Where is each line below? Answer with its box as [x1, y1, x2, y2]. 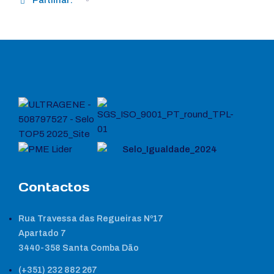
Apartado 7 [18, 228, 66, 238]
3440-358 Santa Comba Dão [18, 243, 139, 253]
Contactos [18, 179, 90, 195]
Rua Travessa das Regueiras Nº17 [18, 213, 163, 223]
